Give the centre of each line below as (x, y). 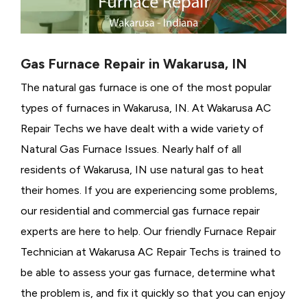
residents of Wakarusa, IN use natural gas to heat (142, 170)
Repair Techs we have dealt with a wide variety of (142, 129)
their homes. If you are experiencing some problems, (149, 191)
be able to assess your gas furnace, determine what (148, 273)
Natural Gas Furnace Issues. (90, 149)
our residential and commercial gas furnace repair (140, 211)
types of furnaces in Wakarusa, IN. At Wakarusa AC (146, 108)
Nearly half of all (201, 149)
